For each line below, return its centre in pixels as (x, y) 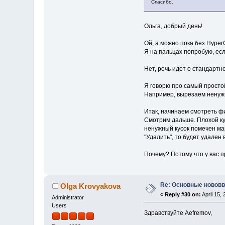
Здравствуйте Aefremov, (178, 213)
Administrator (68, 197)
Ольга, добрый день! (173, 26)
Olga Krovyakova (90, 186)
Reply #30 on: (183, 194)
